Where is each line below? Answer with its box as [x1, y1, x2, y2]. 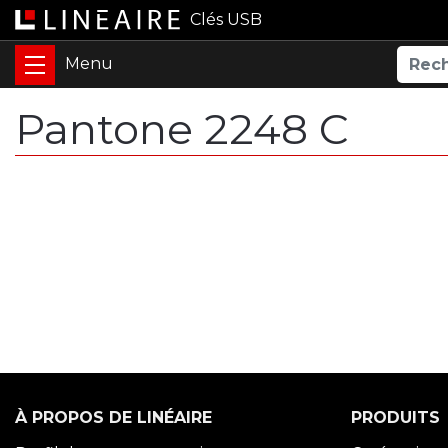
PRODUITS [351, 408, 440, 427]
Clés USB [190, 10, 262, 29]
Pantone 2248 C [15, 103, 349, 155]
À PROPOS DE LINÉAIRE [15, 408, 212, 427]
